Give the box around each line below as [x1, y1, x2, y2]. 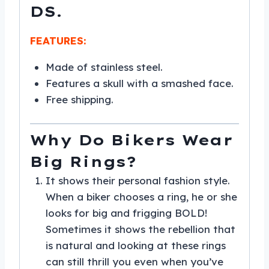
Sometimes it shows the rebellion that [45, 223, 235, 236]
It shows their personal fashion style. [45, 174, 230, 187]
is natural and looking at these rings [45, 239, 226, 252]
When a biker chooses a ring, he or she [45, 190, 237, 204]
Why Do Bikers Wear [30, 131, 233, 150]
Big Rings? [30, 153, 136, 171]
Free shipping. [45, 93, 113, 106]
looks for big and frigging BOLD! [45, 207, 207, 220]
